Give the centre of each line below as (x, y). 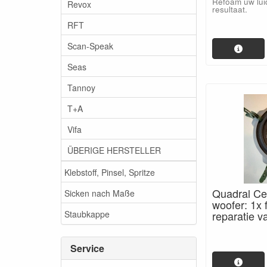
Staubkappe (87, 214)
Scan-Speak (90, 46)
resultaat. (230, 9)
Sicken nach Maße (100, 193)
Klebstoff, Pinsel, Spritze (110, 172)
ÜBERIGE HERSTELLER (114, 150)
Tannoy (81, 87)
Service (87, 248)
